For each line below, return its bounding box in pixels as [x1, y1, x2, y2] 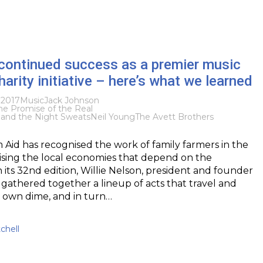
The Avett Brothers [134, 111, 214, 122]
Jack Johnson [43, 95, 99, 106]
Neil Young [90, 111, 135, 122]
